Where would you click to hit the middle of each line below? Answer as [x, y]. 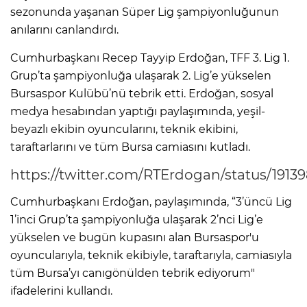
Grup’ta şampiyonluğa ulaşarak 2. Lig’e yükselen [141, 75]
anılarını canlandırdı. [64, 29]
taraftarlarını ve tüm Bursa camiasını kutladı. [130, 147]
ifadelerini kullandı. [61, 291]
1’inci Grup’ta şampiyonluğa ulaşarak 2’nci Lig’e [137, 219]
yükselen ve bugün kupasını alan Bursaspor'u [135, 237]
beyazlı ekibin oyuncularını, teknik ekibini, [124, 129]
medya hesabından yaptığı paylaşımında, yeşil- [138, 111]
